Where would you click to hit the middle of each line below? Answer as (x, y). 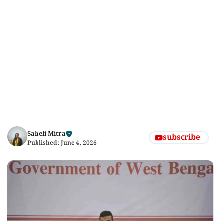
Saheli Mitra (46, 134)
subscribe (182, 137)
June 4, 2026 (79, 143)
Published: (44, 143)
